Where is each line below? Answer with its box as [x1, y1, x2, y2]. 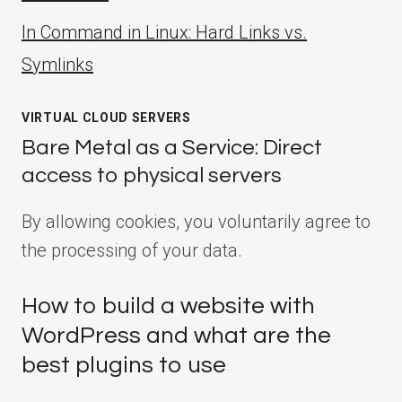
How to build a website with [22, 293, 315, 318]
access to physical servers [22, 163, 282, 187]
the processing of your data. [22, 239, 242, 261]
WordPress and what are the [22, 323, 331, 347]
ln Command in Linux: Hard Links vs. [22, 21, 307, 43]
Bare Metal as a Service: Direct [22, 135, 322, 159]
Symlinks [22, 53, 93, 75]
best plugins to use [22, 353, 226, 377]
